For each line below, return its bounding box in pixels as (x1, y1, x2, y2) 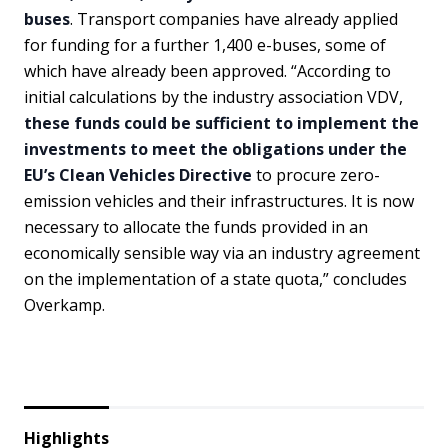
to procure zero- (252, 163, 380, 186)
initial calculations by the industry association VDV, (24, 85, 403, 108)
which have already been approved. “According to (24, 59, 391, 82)
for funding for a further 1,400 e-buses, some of (24, 33, 386, 56)
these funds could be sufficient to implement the (24, 111, 419, 134)
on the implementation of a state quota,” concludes (24, 267, 407, 290)
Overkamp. (24, 293, 105, 316)
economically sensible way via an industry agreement (24, 241, 420, 264)
